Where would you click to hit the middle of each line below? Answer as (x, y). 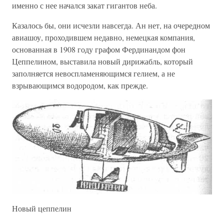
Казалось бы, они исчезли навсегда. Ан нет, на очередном (111, 25)
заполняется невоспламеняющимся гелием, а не (93, 73)
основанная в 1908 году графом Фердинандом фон (99, 49)
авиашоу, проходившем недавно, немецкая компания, (103, 37)
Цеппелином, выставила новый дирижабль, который (102, 61)
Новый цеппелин (42, 208)
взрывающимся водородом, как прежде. (80, 85)
